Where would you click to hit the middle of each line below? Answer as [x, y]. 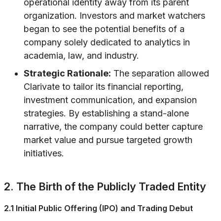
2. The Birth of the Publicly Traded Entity [105, 187]
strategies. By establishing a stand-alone [106, 113]
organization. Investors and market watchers [114, 16]
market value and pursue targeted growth [108, 140]
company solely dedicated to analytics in [107, 42]
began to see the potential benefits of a [104, 29]
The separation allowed [160, 74]
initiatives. [44, 153]
